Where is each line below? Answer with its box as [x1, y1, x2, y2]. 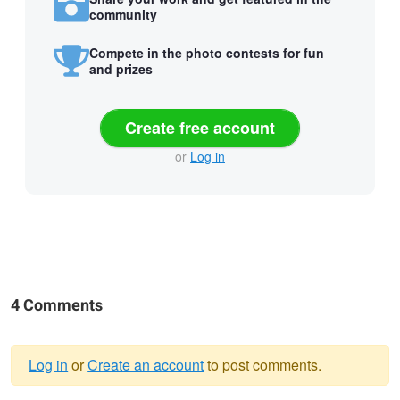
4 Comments [11, 294, 103, 319]
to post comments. [204, 354, 322, 376]
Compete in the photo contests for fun [89, 43, 324, 62]
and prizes [89, 59, 153, 78]
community [89, 4, 157, 23]
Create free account [125, 116, 275, 140]
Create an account [87, 354, 204, 376]
